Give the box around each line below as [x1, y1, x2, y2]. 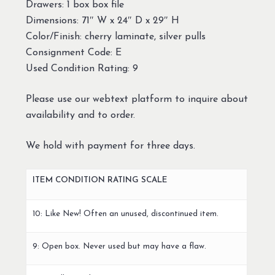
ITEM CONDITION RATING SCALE [32, 176, 168, 185]
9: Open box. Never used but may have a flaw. [32, 242, 206, 251]
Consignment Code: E [25, 48, 122, 58]
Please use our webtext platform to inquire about [25, 95, 248, 105]
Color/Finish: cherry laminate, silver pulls [25, 32, 206, 42]
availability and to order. [25, 110, 135, 121]
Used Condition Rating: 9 [25, 64, 138, 74]
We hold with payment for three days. [25, 141, 195, 152]
